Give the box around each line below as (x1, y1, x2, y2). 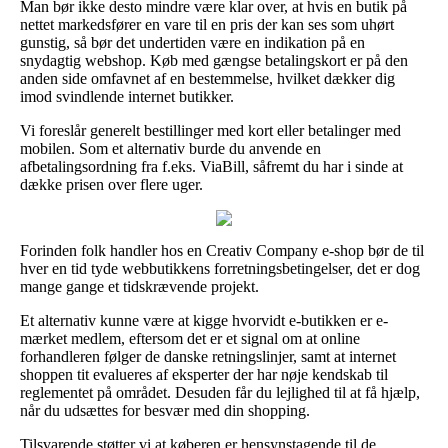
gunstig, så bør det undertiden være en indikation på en (20, 33, 365, 51)
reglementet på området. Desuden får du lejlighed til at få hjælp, (20, 383, 420, 401)
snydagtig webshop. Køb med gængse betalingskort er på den (20, 51, 408, 69)
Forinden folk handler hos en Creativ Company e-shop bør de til (20, 241, 424, 259)
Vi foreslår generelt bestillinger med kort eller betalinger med (20, 121, 401, 139)
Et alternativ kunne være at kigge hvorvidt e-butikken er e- (20, 311, 388, 329)
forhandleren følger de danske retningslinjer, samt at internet (20, 347, 396, 365)
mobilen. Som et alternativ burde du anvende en (20, 139, 321, 157)
